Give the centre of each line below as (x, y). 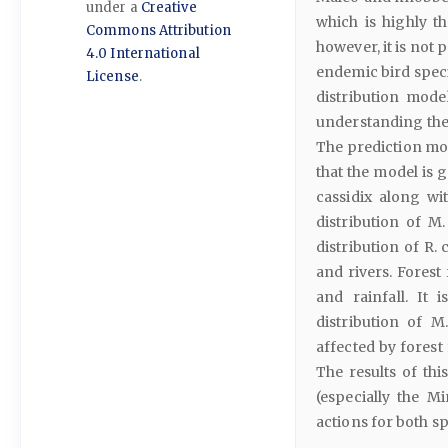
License (112, 76)
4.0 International (143, 53)
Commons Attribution (158, 30)
